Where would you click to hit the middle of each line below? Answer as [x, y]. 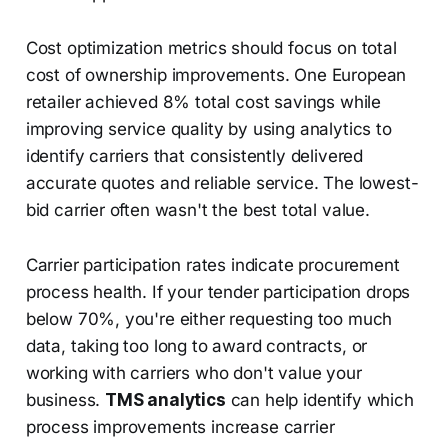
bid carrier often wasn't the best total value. [197, 210]
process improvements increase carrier [180, 427]
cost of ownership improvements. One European [216, 75]
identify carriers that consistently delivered [194, 156]
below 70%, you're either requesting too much [209, 319]
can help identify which [319, 400]
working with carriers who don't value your [193, 373]
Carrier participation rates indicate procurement [212, 265]
